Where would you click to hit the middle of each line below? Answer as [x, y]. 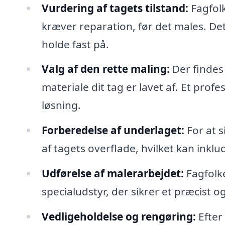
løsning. [61, 105]
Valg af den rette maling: [105, 69]
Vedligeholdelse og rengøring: [119, 216]
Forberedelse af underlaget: [113, 130]
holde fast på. [75, 44]
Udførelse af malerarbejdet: [113, 174]
